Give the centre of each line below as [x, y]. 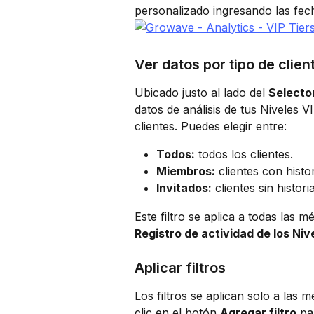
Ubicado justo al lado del [202, 92]
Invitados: [184, 188]
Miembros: [186, 171]
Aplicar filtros [180, 268]
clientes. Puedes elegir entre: [211, 126]
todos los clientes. [244, 154]
